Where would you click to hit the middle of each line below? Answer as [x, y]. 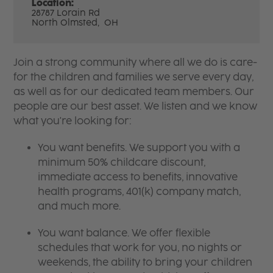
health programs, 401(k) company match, [140, 191]
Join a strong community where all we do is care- [136, 62]
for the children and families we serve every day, [134, 77]
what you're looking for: [73, 121]
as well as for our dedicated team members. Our [134, 91]
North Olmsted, [67, 23]
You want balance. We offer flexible [124, 233]
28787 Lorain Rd [66, 13]
